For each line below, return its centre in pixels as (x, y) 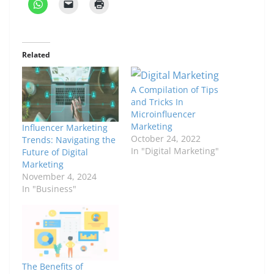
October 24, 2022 (166, 139)
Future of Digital (55, 152)
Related (36, 55)
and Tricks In (157, 102)
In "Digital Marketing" (175, 151)
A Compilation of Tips (175, 90)
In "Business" (49, 189)
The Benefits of (53, 266)
